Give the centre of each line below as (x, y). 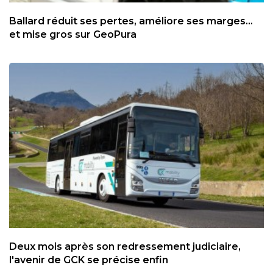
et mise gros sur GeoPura (73, 34)
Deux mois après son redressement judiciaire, (125, 247)
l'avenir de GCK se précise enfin (89, 260)
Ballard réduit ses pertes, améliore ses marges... (131, 21)
